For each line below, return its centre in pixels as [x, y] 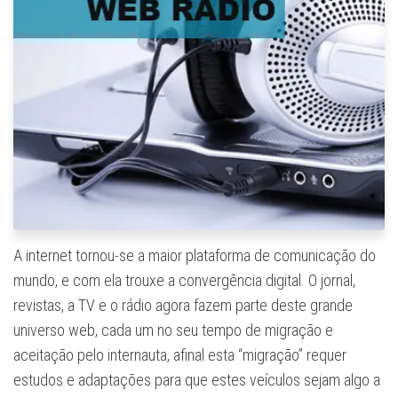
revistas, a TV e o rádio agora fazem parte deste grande [183, 305]
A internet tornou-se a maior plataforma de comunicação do [195, 255]
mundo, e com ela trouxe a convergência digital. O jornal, [184, 280]
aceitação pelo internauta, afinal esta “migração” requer [180, 354]
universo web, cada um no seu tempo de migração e [173, 330]
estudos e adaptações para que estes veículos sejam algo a [197, 379]
